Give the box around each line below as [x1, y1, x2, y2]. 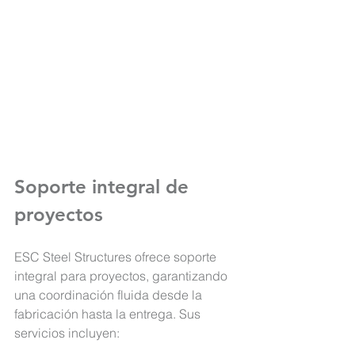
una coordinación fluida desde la [14, 287, 205, 303]
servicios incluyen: [14, 325, 120, 342]
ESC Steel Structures [14, 249, 132, 265]
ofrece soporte [132, 249, 219, 265]
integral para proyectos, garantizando [14, 268, 231, 284]
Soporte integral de [14, 175, 194, 199]
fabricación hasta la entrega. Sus [14, 306, 204, 323]
